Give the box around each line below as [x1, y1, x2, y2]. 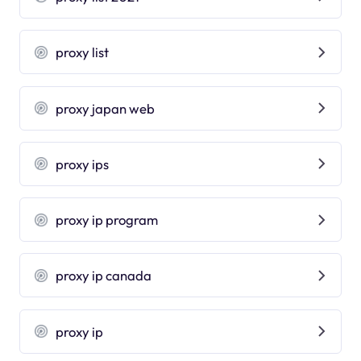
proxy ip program [56, 211, 159, 229]
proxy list [56, 44, 110, 61]
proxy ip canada [56, 267, 152, 284]
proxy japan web [56, 99, 156, 117]
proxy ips [56, 155, 110, 172]
